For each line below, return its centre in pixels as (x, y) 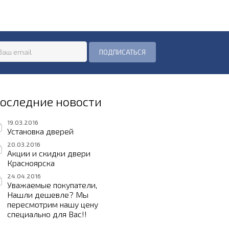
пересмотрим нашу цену (53, 204)
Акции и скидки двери (49, 153)
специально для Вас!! (47, 214)
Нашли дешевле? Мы (48, 194)
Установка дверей (40, 131)
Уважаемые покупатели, (52, 185)
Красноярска (31, 163)
